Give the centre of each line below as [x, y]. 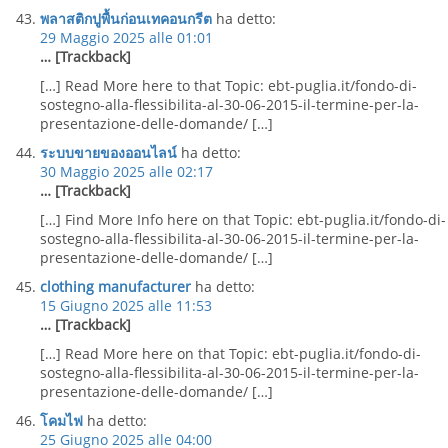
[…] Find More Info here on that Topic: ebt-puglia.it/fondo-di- [243, 219]
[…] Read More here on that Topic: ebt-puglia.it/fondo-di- [230, 353]
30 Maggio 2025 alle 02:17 [126, 171]
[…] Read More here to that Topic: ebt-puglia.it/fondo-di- [228, 85]
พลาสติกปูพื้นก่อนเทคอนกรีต [126, 18]
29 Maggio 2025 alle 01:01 [126, 37]
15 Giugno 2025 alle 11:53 [126, 305]
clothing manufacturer [115, 286]
